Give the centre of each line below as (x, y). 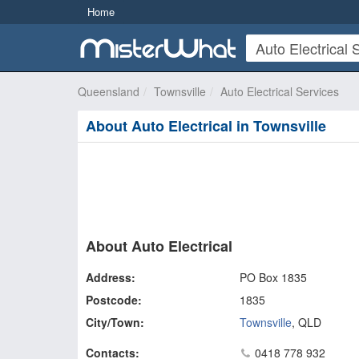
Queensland (109, 91)
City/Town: (115, 322)
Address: (111, 277)
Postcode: (114, 300)
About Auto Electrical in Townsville (206, 126)
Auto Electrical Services (280, 91)
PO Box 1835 (273, 277)
